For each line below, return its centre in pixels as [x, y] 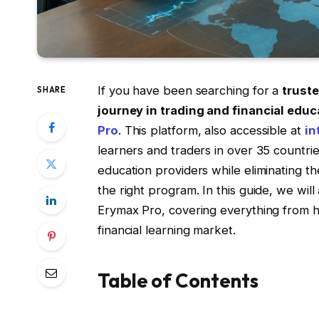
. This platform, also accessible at [211, 131]
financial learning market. [166, 230]
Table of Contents [178, 280]
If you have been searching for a [190, 91]
